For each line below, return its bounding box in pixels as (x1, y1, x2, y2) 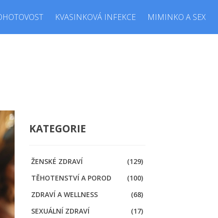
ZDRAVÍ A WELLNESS (31, 190, 98, 200)
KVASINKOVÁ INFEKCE (55, 12, 136, 22)
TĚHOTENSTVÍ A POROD (31, 173, 111, 183)
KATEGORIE (29, 122, 86, 136)
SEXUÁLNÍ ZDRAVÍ (31, 206, 90, 216)
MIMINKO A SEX (147, 12, 206, 22)
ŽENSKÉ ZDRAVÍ (31, 157, 83, 166)
